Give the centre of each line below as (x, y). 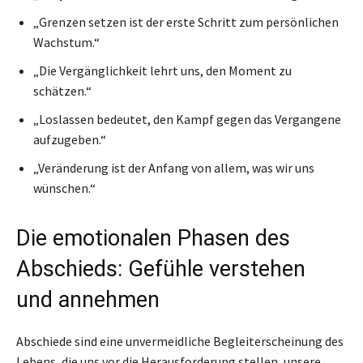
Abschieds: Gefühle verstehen (161, 269)
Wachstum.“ (66, 42)
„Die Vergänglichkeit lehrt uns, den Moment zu (162, 70)
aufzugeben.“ (70, 139)
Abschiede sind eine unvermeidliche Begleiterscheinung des (180, 341)
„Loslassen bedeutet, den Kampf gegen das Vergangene (187, 119)
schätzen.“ (62, 90)
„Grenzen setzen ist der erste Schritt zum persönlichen (186, 21)
